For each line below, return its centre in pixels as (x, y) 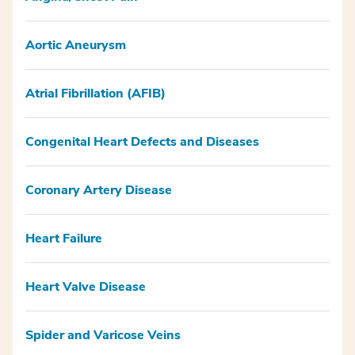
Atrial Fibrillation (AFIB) (95, 93)
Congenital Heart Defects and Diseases (142, 141)
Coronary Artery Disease (99, 190)
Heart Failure (64, 238)
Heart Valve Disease (86, 286)
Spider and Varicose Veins (103, 335)
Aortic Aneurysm (76, 45)
